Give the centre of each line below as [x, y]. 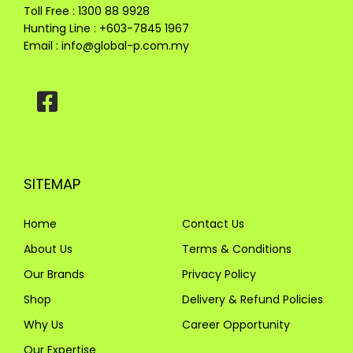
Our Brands [54, 274]
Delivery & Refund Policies [253, 299]
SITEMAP [52, 184]
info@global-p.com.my [125, 45]
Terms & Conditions [237, 249]
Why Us [44, 324]
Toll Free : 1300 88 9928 [87, 11]
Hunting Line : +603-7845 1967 [106, 28]
